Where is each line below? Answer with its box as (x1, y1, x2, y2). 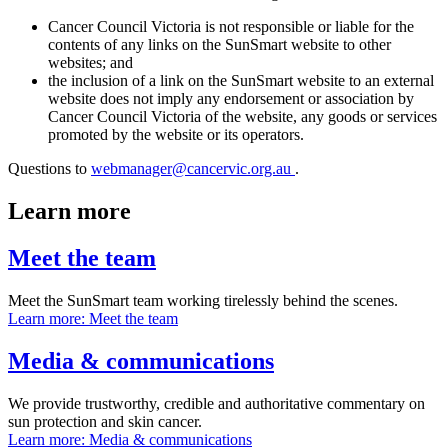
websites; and (48, 54, 133, 72)
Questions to (8, 160, 91, 178)
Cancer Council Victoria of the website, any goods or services (48, 108, 437, 126)
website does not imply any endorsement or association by (48, 90, 414, 108)
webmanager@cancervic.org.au (91, 160, 295, 178)
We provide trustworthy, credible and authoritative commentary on (8, 395, 425, 412)
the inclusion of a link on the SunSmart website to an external (48, 72, 434, 90)
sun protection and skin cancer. (8, 413, 202, 430)
